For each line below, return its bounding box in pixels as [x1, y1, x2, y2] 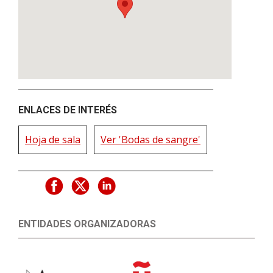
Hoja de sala [25, 133, 80, 147]
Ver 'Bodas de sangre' [101, 133, 200, 147]
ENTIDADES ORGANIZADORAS [18, 218, 156, 230]
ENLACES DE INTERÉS [18, 104, 117, 116]
